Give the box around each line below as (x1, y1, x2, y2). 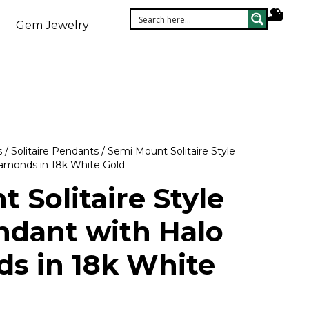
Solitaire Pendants (11, 145, 99, 157)
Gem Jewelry (16, 19, 90, 32)
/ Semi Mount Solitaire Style (99, 145, 235, 157)
